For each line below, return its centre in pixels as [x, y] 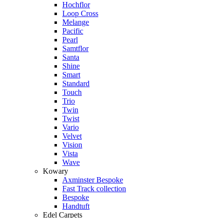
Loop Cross [80, 13]
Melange [76, 22]
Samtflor [75, 48]
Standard [76, 83]
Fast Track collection [94, 188]
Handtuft [76, 206]
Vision [72, 145]
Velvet [72, 136]
